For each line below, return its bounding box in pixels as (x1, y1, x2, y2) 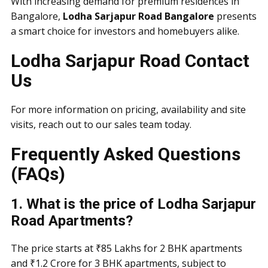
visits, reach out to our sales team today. (11, 118, 191, 131)
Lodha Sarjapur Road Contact (11, 50, 249, 71)
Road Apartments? (11, 212, 133, 229)
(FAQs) (11, 163, 65, 184)
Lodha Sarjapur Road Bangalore (63, 10, 214, 23)
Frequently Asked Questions (11, 144, 240, 165)
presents (214, 10, 257, 23)
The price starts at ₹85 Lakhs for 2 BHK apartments (11, 242, 242, 255)
